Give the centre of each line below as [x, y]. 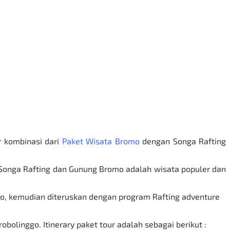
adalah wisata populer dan [175, 168]
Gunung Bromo [96, 168]
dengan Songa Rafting [183, 141]
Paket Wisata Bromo [101, 141]
